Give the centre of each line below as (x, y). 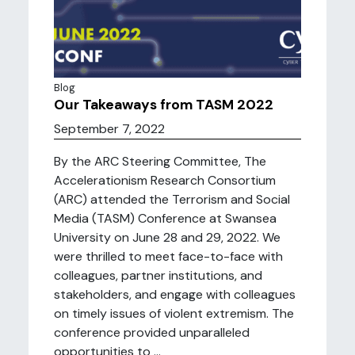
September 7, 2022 (109, 129)
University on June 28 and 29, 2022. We (167, 237)
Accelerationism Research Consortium (165, 180)
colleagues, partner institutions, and (158, 275)
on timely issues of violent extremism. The (174, 313)
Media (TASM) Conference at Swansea (165, 218)
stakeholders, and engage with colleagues (175, 294)
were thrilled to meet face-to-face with (168, 256)
